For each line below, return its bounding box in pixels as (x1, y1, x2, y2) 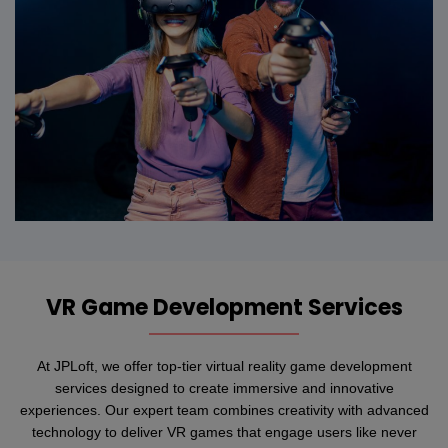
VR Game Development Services (45, 291, 403, 323)
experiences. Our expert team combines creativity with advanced (19, 401, 429, 418)
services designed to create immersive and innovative (54, 379, 394, 396)
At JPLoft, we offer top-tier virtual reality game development (36, 357, 412, 374)
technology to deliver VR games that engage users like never (31, 423, 417, 440)
